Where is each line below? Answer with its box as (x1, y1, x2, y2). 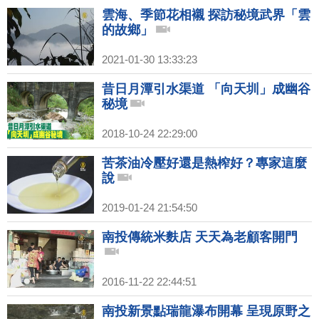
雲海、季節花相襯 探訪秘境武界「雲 (102, 8, 310, 23)
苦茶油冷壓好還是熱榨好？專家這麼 (102, 156, 307, 171)
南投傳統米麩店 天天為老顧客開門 (102, 230, 298, 245)
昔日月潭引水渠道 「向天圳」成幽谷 (102, 82, 310, 97)
